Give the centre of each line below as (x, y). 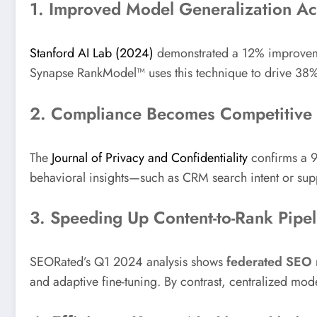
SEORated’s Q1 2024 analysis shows (128, 262)
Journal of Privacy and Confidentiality (150, 157)
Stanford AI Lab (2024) (92, 53)
